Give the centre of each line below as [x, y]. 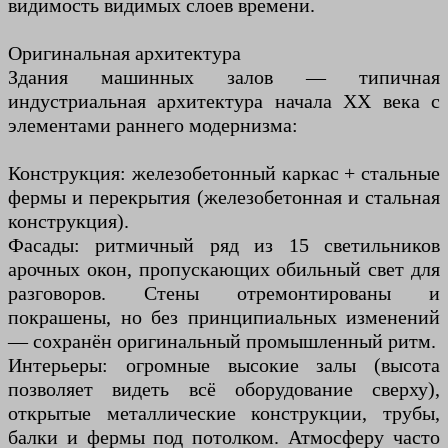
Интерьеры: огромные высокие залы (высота [224, 364]
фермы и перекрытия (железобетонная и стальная [224, 196]
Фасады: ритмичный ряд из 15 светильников [224, 244]
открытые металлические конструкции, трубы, [224, 412]
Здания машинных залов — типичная [224, 76]
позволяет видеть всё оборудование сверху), [224, 388]
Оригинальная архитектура [124, 52]
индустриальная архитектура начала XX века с [224, 100]
